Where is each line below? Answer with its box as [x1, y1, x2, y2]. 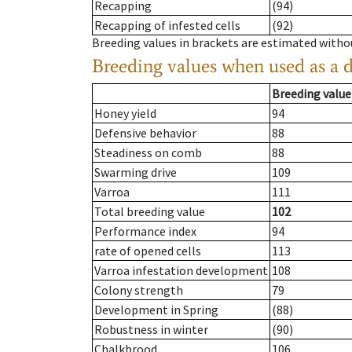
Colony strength [94, 282, 183, 299]
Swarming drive [94, 164, 177, 181]
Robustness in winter [94, 321, 208, 338]
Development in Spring [94, 302, 218, 318]
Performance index [94, 223, 196, 240]
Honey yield [94, 105, 156, 122]
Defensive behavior [94, 125, 196, 141]
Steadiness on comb [94, 145, 202, 161]
